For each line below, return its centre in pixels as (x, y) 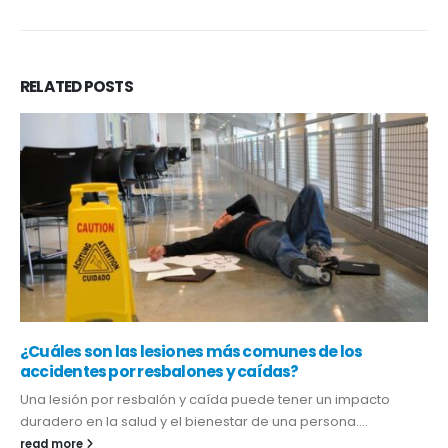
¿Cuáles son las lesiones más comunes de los (191, 352)
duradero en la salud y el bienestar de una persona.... (194, 422)
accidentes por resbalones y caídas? (159, 372)
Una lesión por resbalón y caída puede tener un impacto (205, 400)
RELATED (52, 86)
